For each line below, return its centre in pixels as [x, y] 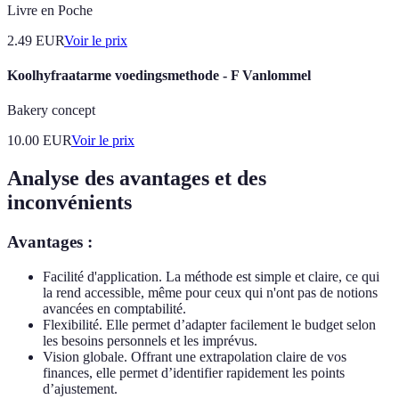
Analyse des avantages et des [137, 178]
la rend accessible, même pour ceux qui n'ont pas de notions [210, 292]
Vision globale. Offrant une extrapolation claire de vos [195, 356]
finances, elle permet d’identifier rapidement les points [194, 372]
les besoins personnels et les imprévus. [150, 340]
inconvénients [69, 202]
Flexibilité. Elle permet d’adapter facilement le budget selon [209, 324]
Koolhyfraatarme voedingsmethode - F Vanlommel [159, 75]
